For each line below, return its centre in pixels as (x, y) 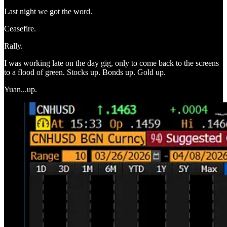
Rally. (13, 46)
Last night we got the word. (48, 11)
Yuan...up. (21, 89)
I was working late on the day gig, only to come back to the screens (111, 63)
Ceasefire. (20, 28)
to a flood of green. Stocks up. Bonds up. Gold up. (85, 72)
